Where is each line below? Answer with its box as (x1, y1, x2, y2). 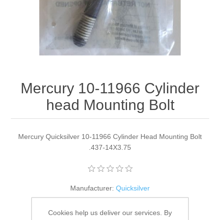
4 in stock (113, 202, 143, 210)
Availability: (77, 202, 111, 210)
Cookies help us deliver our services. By (48, 209, 172, 217)
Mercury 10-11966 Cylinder (21, 80, 199, 97)
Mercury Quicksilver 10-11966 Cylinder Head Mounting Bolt (18, 133, 202, 141)
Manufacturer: (70, 184, 114, 192)
